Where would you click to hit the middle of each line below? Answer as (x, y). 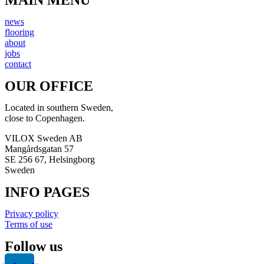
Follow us (34, 246)
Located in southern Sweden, (59, 107)
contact (18, 64)
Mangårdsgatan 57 (39, 148)
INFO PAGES (47, 192)
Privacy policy (32, 213)
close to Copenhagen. (45, 118)
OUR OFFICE (49, 86)
